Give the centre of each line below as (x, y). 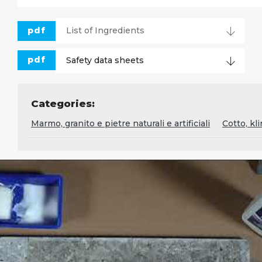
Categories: (63, 104)
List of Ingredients (105, 31)
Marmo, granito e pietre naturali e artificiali (120, 124)
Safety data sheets (105, 60)
